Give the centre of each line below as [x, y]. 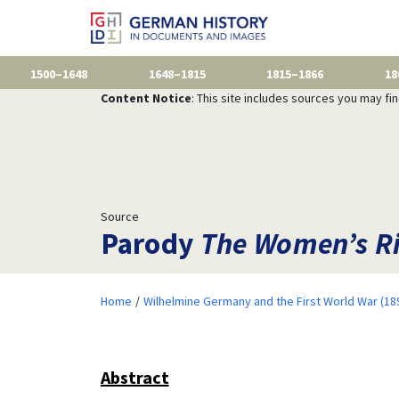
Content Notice [146, 98]
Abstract [134, 377]
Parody [150, 243]
